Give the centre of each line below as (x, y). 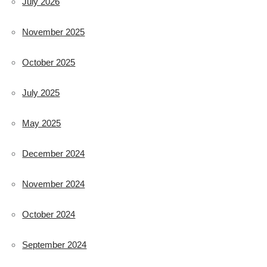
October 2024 (49, 214)
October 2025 (49, 62)
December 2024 (54, 153)
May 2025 (42, 123)
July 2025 (41, 92)
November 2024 (54, 184)
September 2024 (55, 244)
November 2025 (54, 32)
